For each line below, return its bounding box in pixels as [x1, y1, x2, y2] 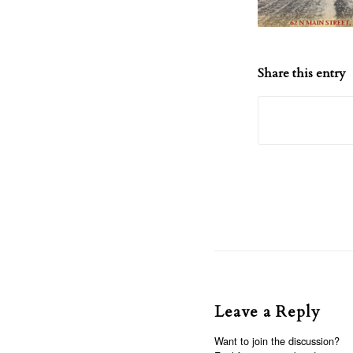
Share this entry [258, 65, 346, 83]
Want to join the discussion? [214, 333, 340, 349]
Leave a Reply [214, 301, 321, 323]
